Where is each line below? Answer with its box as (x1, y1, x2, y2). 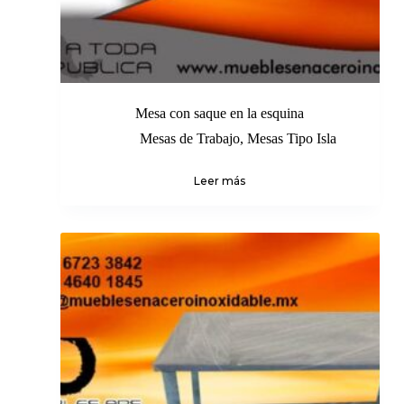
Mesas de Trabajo (139, 130, 240, 146)
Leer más (194, 173, 246, 188)
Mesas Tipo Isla (246, 130, 336, 146)
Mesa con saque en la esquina (135, 105, 305, 121)
